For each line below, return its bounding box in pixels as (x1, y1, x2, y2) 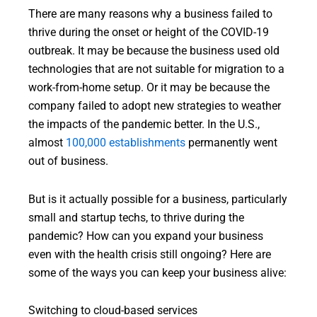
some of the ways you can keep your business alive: (28, 266, 287, 279)
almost (28, 137, 66, 150)
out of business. (28, 155, 108, 168)
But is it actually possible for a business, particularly (28, 192, 287, 206)
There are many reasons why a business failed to (28, 8, 272, 21)
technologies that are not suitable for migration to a (28, 63, 284, 76)
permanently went (185, 137, 277, 150)
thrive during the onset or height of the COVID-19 (28, 26, 269, 40)
